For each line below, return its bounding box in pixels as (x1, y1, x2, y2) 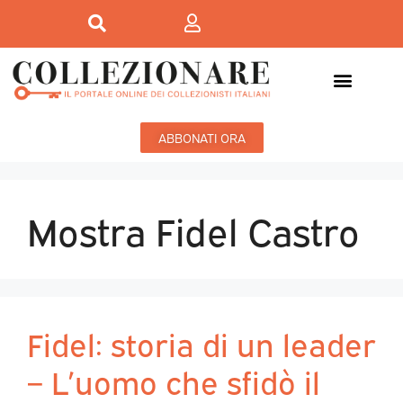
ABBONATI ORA (157, 129, 246, 147)
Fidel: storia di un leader (27, 321, 376, 365)
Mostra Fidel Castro (27, 203, 360, 255)
